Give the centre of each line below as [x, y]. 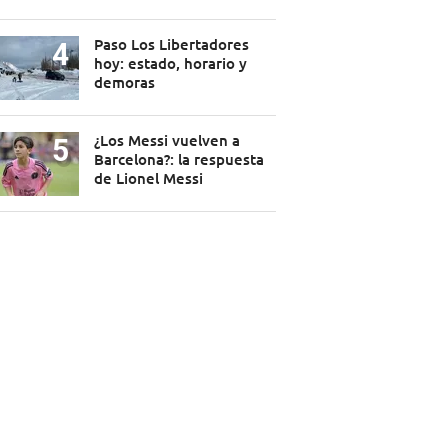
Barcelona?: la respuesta [178, 159]
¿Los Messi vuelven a [166, 140]
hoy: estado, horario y [170, 63]
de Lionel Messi [148, 178]
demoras [124, 82]
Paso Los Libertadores [171, 44]
